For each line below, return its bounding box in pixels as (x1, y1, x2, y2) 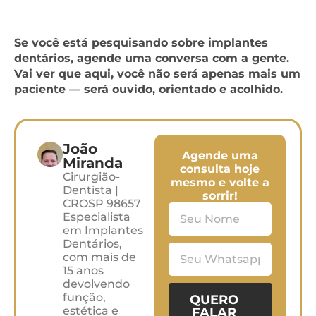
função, (62, 290, 106, 304)
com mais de (62, 250, 136, 264)
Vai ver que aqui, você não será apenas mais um (14, 66, 300, 80)
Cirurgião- (62, 169, 120, 183)
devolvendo (62, 276, 130, 291)
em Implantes (62, 223, 143, 237)
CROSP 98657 (62, 196, 141, 210)
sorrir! (202, 188, 238, 202)
